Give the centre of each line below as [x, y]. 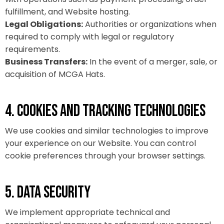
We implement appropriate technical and [87, 212]
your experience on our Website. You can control [100, 143]
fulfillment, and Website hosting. [67, 12]
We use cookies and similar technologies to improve [107, 131]
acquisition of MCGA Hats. [55, 74]
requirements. [32, 49]
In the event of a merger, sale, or [152, 62]
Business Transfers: [46, 62]
